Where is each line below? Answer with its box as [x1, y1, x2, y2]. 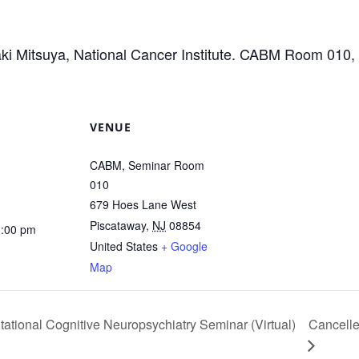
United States [90, 238, 158, 254]
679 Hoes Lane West [90, 196, 196, 212]
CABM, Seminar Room [90, 157, 204, 173]
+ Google [161, 238, 208, 254]
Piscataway [90, 217, 146, 233]
